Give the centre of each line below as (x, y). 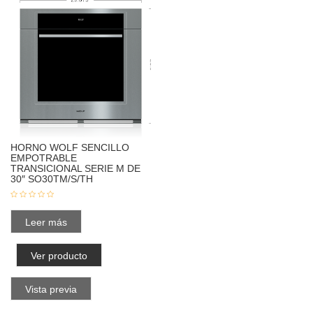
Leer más (46, 222)
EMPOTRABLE (44, 158)
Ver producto (59, 255)
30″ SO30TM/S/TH (52, 179)
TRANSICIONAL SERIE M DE (75, 168)
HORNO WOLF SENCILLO (70, 147)
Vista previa (51, 289)
